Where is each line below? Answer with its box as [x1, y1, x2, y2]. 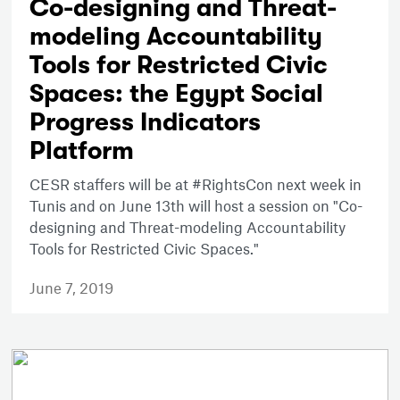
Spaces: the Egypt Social [29, 79, 324, 109]
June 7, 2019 [29, 279, 114, 297]
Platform [29, 137, 135, 166]
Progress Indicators [29, 108, 262, 137]
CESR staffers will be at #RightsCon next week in [29, 175, 362, 194]
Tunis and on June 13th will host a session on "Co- [29, 196, 363, 215]
